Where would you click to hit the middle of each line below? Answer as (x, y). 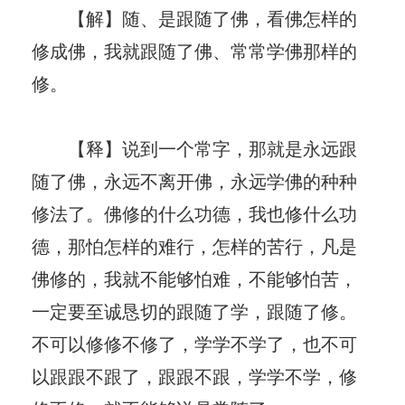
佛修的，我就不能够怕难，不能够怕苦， (194, 278)
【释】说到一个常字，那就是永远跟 (194, 147)
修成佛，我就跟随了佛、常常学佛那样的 (194, 50)
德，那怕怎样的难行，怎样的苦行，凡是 (194, 245)
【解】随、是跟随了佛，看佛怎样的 (194, 17)
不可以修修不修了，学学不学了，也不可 (194, 343)
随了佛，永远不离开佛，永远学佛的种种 (194, 180)
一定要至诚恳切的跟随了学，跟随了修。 (194, 310)
